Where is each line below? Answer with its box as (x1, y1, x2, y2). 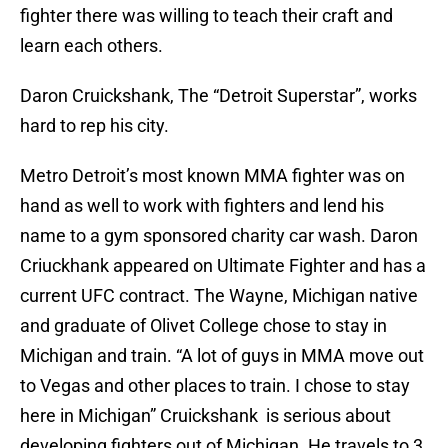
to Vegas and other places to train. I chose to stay (20, 375, 410, 397)
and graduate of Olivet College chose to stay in (20, 315, 387, 337)
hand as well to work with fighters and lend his (20, 195, 384, 217)
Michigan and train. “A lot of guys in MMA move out (20, 345, 424, 367)
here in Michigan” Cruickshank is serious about (20, 405, 391, 427)
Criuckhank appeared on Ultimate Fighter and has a (20, 255, 426, 277)
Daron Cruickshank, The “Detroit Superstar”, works (20, 85, 417, 107)
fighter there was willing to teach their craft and (20, 5, 393, 27)
